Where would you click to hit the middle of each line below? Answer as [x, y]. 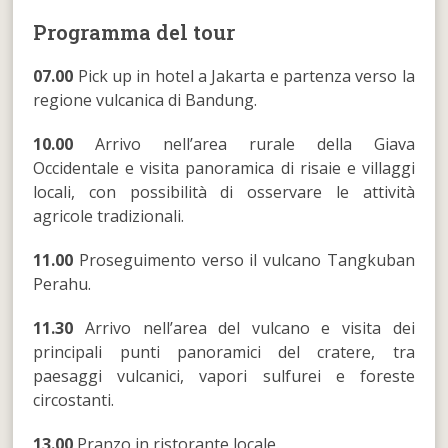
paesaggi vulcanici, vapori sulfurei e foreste [224, 375]
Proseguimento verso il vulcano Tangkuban [244, 259]
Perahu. [62, 283]
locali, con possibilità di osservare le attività [224, 191]
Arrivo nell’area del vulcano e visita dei [244, 327]
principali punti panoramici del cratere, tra [224, 351]
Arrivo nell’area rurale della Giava [244, 143]
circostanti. [74, 399]
